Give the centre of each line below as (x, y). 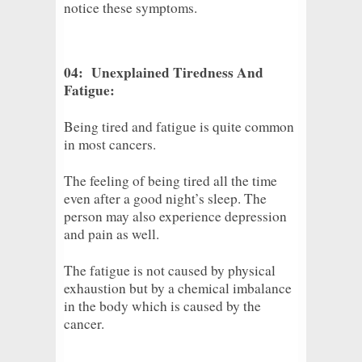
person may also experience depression (175, 216)
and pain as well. (112, 234)
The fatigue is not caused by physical (170, 270)
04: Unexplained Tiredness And (164, 72)
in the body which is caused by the (162, 305)
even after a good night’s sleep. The (165, 198)
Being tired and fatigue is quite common (179, 126)
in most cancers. (110, 144)
